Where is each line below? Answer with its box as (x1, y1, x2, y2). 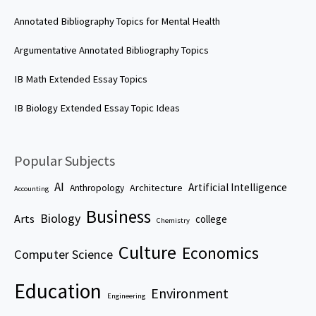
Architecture (130, 181, 183, 195)
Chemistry (157, 216, 190, 226)
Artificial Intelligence (188, 181, 287, 195)
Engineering (107, 291, 145, 301)
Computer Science (14, 246, 113, 263)
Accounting (14, 184, 49, 194)
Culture (119, 241, 176, 265)
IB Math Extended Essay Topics (14, 72, 147, 85)
